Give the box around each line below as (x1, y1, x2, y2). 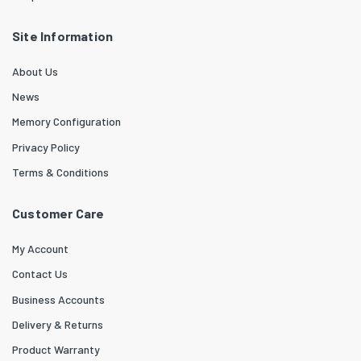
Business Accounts (12, 292, 105, 306)
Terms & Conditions (12, 164, 109, 179)
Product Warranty (12, 342, 100, 356)
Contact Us (12, 267, 68, 281)
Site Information (12, 27, 114, 44)
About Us (12, 64, 58, 78)
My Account (12, 242, 68, 256)
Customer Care (12, 205, 105, 221)
